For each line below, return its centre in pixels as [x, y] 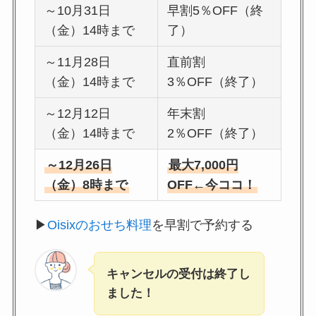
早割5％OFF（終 [215, 10]
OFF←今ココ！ [212, 184]
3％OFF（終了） [215, 81]
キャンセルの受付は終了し [178, 274]
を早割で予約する [202, 225]
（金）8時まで [86, 184]
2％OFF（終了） [215, 133]
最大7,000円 [204, 165]
